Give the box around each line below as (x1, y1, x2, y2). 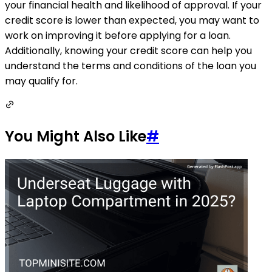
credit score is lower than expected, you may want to (5, 13, 259, 27)
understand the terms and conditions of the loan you (5, 58, 256, 73)
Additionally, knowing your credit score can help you (5, 43, 252, 58)
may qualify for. (5, 73, 78, 88)
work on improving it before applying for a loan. (5, 28, 231, 42)
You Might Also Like (5, 126, 146, 146)
